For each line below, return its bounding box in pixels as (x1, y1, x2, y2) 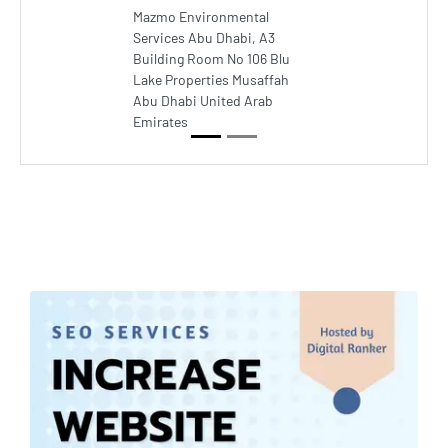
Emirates (133, 113, 188, 130)
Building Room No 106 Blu (133, 50, 290, 67)
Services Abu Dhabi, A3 (133, 29, 275, 46)
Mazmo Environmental (133, 8, 269, 25)
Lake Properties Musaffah (133, 71, 289, 88)
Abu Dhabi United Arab (133, 92, 273, 109)
